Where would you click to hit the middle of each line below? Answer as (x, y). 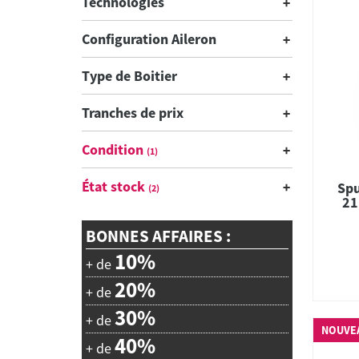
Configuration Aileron (149, 39)
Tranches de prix (133, 113)
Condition (114, 149)
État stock (115, 186)
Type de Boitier (129, 76)
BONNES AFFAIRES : (158, 236)
